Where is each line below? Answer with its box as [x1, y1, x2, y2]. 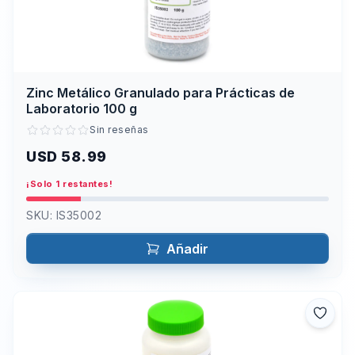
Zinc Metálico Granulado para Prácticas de [26, 84, 295, 101]
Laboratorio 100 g [26, 100, 137, 116]
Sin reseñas [90, 124, 149, 136]
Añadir [166, 241, 209, 258]
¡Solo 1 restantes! [26, 178, 113, 190]
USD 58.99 [26, 148, 107, 166]
